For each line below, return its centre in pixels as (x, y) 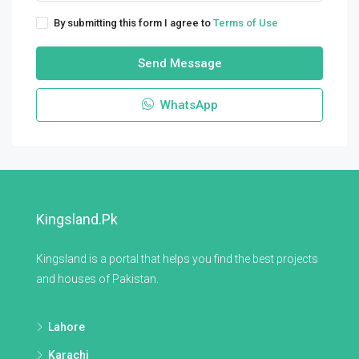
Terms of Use (246, 23)
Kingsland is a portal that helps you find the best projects (177, 259)
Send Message (179, 63)
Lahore (67, 327)
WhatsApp (187, 105)
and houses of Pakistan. (97, 279)
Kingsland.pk (77, 219)
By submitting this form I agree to (133, 23)
